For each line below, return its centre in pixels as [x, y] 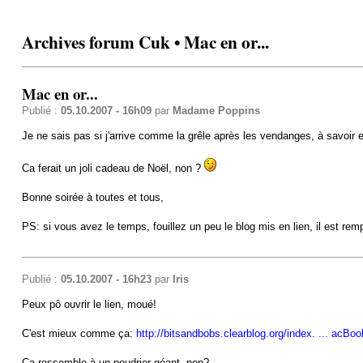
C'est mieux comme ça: [79, 333]
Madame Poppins [216, 110]
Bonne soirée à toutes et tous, [92, 197]
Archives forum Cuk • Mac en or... [145, 42]
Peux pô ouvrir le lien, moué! [89, 304]
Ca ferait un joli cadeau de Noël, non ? [113, 168]
